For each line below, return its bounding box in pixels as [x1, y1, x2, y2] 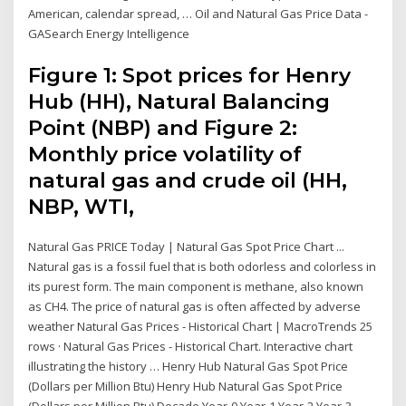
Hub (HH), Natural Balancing [28, 88, 331, 114]
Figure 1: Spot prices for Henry [28, 62, 352, 88]
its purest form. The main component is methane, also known [28, 277, 364, 295]
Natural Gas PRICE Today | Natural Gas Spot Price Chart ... [28, 237, 345, 255]
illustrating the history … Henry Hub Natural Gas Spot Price [28, 357, 349, 374]
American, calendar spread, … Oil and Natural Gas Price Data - [28, 5, 369, 23]
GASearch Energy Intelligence [28, 25, 190, 43]
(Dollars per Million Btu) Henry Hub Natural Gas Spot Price [28, 377, 343, 394]
